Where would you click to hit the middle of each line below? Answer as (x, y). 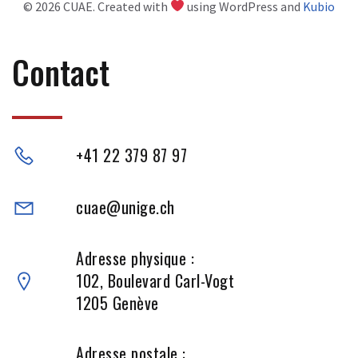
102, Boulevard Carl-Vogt (155, 280)
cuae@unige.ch (125, 207)
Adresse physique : (135, 258)
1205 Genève (117, 302)
